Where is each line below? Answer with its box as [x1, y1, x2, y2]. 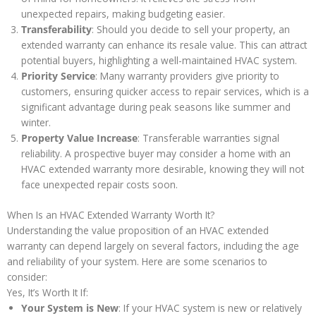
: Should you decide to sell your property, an [92, 23, 290, 37]
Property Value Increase [21, 131, 138, 145]
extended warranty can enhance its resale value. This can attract [21, 38, 307, 52]
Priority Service [21, 69, 95, 83]
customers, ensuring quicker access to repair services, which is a [21, 85, 309, 99]
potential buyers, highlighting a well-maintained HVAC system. [21, 54, 297, 68]
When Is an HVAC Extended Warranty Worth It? [7, 207, 214, 221]
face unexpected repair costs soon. [21, 178, 178, 192]
